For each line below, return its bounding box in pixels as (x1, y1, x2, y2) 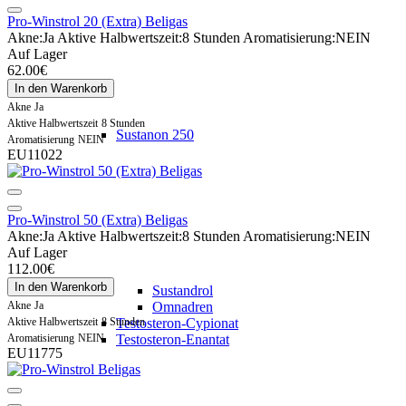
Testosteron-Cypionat (116, 315, 238, 331)
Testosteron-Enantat (116, 332, 229, 347)
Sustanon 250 (116, 127, 194, 142)
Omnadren (152, 299, 213, 314)
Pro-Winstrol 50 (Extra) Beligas (7, 211, 188, 227)
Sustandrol (152, 283, 213, 298)
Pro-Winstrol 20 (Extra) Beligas (7, 13, 188, 29)
